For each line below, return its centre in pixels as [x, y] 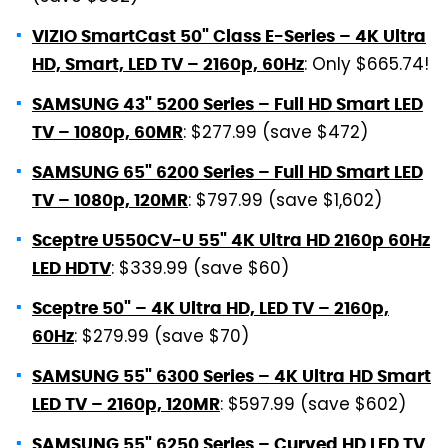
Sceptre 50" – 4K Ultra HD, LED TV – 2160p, [210, 307]
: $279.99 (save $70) [161, 337]
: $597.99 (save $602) [313, 405]
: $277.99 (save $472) [275, 133]
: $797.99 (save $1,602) [285, 201]
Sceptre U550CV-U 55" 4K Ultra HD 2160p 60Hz [231, 239]
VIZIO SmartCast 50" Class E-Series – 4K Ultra [229, 35]
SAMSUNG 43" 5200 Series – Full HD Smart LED [227, 103]
